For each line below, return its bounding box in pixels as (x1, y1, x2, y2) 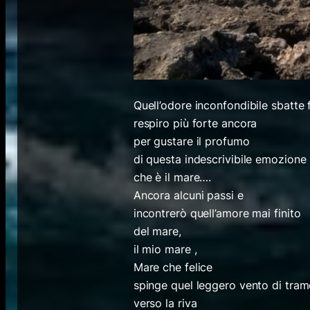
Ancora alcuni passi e (133, 188, 244, 202)
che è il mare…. (133, 170, 212, 184)
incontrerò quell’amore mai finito (133, 206, 301, 220)
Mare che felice (133, 259, 213, 274)
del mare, (133, 224, 181, 238)
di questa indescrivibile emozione (133, 152, 307, 166)
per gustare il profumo (133, 134, 250, 148)
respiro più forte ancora (133, 116, 257, 130)
